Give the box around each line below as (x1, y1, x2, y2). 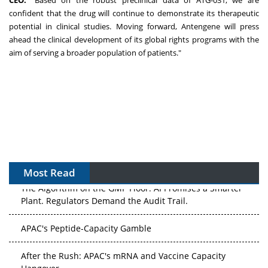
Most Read (23, 166, 75, 180)
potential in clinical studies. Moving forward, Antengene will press (9, 21, 259, 32)
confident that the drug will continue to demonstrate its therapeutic (9, 8, 259, 19)
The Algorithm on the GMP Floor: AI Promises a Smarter (21, 179, 242, 191)
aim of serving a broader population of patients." (9, 47, 181, 59)
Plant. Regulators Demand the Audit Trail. (21, 192, 188, 204)
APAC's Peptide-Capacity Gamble (21, 220, 151, 232)
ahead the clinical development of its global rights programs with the (9, 34, 259, 45)
